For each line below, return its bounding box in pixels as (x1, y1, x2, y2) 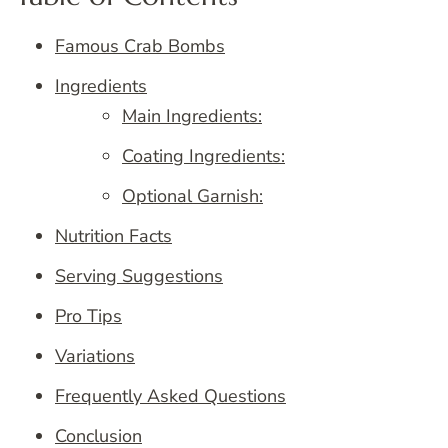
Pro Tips (55, 303, 122, 328)
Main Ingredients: (122, 103, 262, 128)
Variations (55, 343, 135, 368)
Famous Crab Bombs (55, 33, 225, 58)
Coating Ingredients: (122, 143, 285, 168)
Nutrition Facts (55, 223, 172, 248)
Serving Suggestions (55, 263, 223, 288)
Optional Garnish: (122, 183, 263, 208)
